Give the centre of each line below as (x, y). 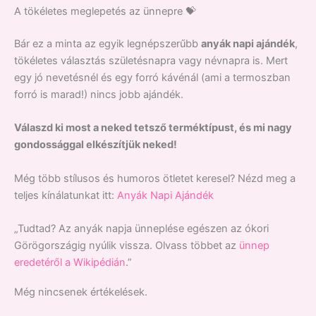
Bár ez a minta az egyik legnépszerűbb (108, 44)
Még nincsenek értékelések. (81, 292)
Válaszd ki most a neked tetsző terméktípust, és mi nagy (153, 128)
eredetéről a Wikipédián (70, 263)
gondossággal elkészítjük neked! (96, 145)
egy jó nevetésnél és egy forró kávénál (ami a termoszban (152, 78)
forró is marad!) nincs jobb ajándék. (99, 95)
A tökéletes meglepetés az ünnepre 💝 (105, 12)
